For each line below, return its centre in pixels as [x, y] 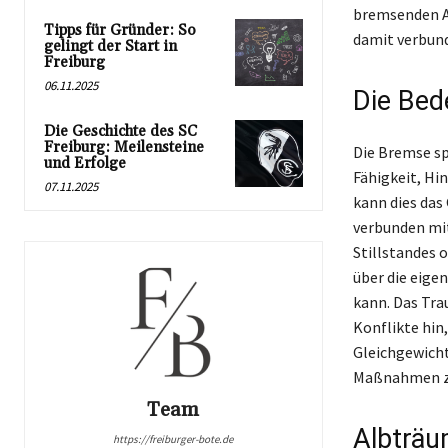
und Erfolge [85, 163]
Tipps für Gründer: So [120, 30]
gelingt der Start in [110, 46]
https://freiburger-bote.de [173, 438]
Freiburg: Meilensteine [124, 147]
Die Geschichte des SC [120, 131]
